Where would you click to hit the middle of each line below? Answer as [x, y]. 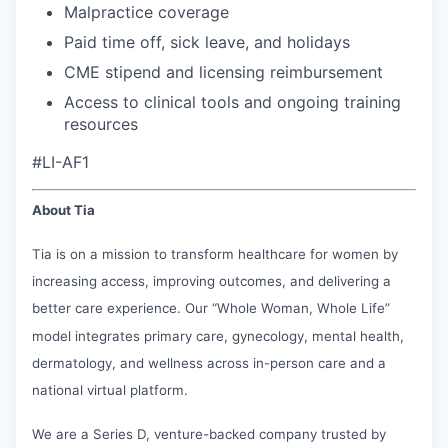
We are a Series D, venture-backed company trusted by [209, 433]
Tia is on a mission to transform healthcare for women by [215, 253]
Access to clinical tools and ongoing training [232, 101]
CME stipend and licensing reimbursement [223, 71]
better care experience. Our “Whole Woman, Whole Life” [211, 307]
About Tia [63, 209]
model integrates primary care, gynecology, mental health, [218, 335]
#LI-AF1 [60, 161]
